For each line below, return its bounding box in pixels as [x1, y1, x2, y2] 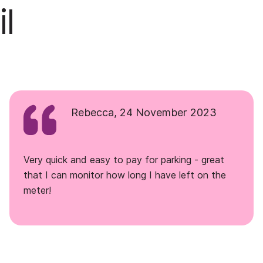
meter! [23, 184, 51, 196]
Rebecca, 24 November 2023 [71, 106, 217, 119]
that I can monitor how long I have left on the [23, 169, 226, 181]
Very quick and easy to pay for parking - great [23, 154, 224, 166]
